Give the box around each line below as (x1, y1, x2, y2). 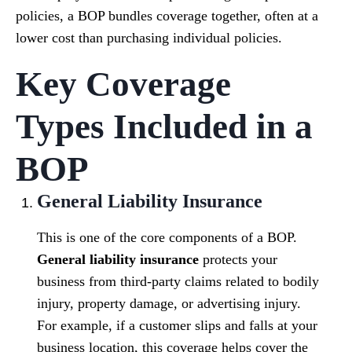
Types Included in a (16, 107, 313, 147)
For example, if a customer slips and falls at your (37, 317, 317, 334)
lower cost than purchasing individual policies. (16, 30, 282, 46)
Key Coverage (16, 64, 231, 104)
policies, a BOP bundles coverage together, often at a (16, 8, 318, 24)
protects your (199, 251, 277, 268)
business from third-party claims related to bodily (37, 273, 319, 290)
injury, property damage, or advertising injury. (37, 295, 301, 312)
